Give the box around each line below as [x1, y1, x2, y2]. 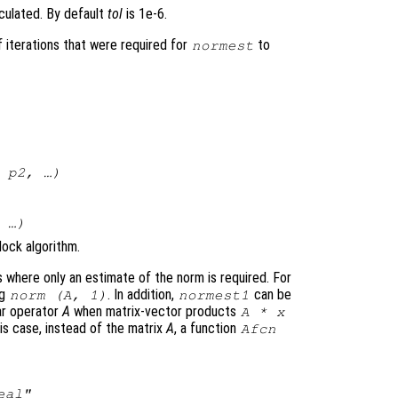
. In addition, [107, 285, 179, 303]
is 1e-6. [123, 4, 167, 22]
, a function [174, 319, 241, 337]
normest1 [178, 287, 250, 302]
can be [250, 285, 291, 303]
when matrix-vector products [70, 302, 240, 320]
